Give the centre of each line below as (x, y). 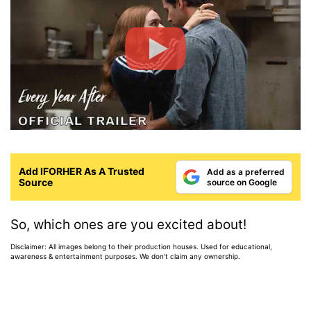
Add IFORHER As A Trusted (82, 171)
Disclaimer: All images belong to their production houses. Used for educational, (141, 247)
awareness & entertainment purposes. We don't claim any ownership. (125, 257)
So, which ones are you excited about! (128, 224)
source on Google (242, 182)
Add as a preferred (246, 171)
